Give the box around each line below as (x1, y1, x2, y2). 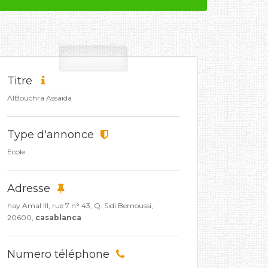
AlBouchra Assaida (7, 93, 72, 102)
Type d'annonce (7, 128, 97, 141)
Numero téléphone (7, 248, 112, 261)
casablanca (35, 213, 81, 222)
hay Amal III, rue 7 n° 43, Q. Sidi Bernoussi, (7, 201, 153, 210)
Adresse (7, 182, 53, 195)
